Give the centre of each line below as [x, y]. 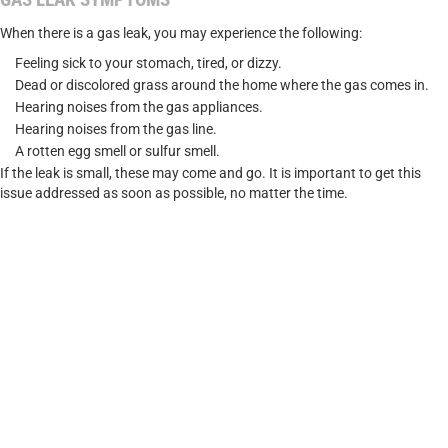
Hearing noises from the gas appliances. [139, 106]
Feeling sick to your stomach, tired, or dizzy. [148, 62]
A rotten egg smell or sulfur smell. [117, 150]
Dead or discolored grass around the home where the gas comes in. [222, 84]
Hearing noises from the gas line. [116, 128]
